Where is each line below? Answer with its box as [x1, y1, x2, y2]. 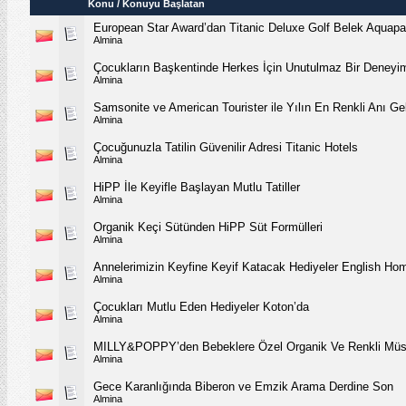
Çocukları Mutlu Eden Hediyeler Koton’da [93, 299, 309, 314]
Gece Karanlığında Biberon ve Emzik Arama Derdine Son [93, 379, 393, 393]
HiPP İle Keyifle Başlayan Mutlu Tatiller [93, 179, 300, 194]
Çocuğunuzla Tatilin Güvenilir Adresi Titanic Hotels [93, 140, 358, 154]
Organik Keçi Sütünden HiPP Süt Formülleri [93, 219, 323, 234]
